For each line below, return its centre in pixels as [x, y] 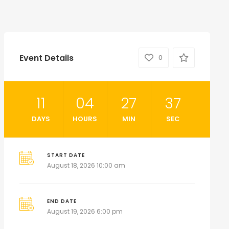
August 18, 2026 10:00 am [86, 165]
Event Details [46, 58]
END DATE [62, 201]
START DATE [66, 155]
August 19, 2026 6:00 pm [85, 211]
